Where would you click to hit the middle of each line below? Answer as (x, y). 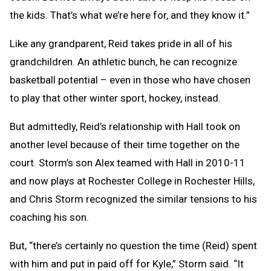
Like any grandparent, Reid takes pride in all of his (121, 43)
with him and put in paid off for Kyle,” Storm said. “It (127, 263)
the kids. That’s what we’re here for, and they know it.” (130, 15)
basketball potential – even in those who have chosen (130, 80)
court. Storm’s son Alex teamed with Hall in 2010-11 (128, 162)
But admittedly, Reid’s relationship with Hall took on (125, 126)
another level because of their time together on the (125, 144)
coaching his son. (49, 217)
